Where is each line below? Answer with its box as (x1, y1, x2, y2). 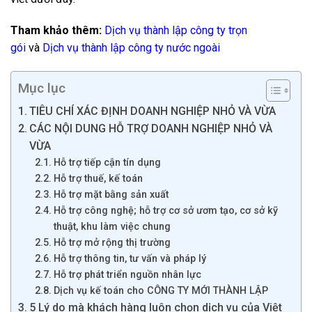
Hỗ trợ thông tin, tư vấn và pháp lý (53, 253, 206, 265)
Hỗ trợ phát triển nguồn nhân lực (53, 269, 201, 281)
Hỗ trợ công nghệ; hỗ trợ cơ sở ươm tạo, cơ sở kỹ (53, 205, 278, 217)
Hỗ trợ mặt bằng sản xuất (53, 189, 169, 201)
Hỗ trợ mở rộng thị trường (53, 237, 171, 249)
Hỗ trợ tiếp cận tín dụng (53, 157, 161, 169)
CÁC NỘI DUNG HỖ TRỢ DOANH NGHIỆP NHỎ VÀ (29, 122, 273, 136)
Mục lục (18, 80, 65, 97)
